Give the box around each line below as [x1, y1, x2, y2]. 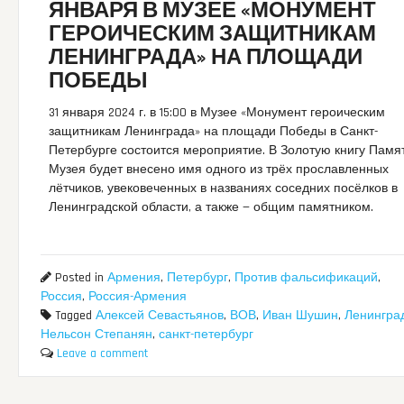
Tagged [50, 307, 96, 324]
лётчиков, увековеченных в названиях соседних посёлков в [49, 179, 399, 197]
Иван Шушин [262, 307, 338, 324]
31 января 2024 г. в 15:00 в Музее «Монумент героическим [49, 104, 386, 121]
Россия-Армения [87, 288, 187, 305]
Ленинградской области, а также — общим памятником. [49, 198, 374, 216]
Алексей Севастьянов [95, 307, 224, 324]
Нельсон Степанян [40, 326, 152, 343]
